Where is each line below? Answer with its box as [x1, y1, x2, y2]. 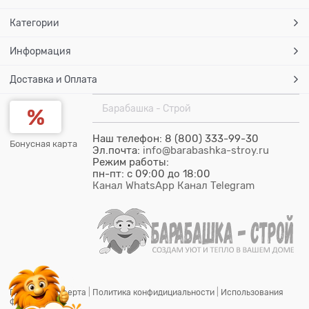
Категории [10, 17, 59, 29]
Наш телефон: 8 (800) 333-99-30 [92, 133, 259, 145]
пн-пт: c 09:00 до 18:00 [92, 168, 210, 180]
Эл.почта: [92, 145, 143, 157]
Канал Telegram [177, 180, 255, 192]
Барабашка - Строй [102, 103, 191, 114]
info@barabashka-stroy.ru [143, 145, 269, 157]
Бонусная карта [10, 139, 77, 150]
